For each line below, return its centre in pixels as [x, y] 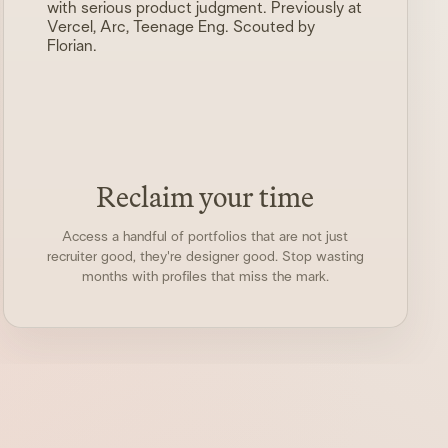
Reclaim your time [205, 196]
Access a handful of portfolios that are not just [205, 236]
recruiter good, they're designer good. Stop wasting [205, 256]
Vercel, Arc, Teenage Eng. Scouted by [181, 26]
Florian [70, 45]
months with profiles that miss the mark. [205, 276]
